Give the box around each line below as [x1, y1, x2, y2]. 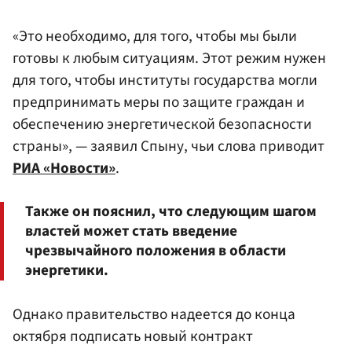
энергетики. [25, 259, 108, 282]
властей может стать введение [25, 220, 237, 243]
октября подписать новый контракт [13, 324, 253, 347]
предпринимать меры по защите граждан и [13, 91, 305, 114]
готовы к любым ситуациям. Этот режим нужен [13, 47, 326, 70]
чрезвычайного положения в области [25, 240, 286, 262]
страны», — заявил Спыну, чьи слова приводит [13, 135, 324, 158]
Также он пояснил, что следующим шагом [25, 200, 317, 223]
